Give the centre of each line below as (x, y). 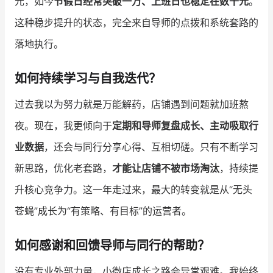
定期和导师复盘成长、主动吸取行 (185, 126)
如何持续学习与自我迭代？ (88, 79)
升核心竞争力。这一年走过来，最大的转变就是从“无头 (133, 190)
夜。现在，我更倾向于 (63, 126)
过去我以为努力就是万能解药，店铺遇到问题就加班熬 (132, 105)
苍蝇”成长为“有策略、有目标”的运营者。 (103, 211)
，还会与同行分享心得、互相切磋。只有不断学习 (151, 147)
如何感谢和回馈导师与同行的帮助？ (112, 246)
